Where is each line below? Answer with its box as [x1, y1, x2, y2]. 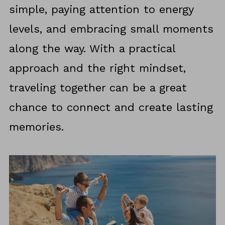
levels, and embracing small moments [9, 23, 213, 36]
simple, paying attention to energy [9, 3, 193, 16]
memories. [9, 121, 64, 134]
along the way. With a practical [9, 42, 175, 55]
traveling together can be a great [9, 81, 187, 94]
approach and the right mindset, [9, 62, 186, 75]
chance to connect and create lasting [9, 101, 213, 114]
